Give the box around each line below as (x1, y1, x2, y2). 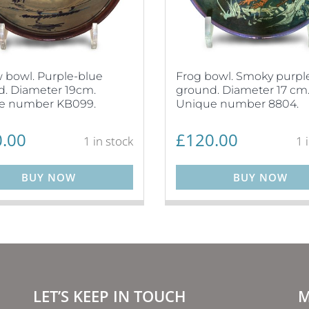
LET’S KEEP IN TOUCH (33, 286, 186, 306)
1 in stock (83, 132, 133, 149)
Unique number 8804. (176, 97, 299, 110)
